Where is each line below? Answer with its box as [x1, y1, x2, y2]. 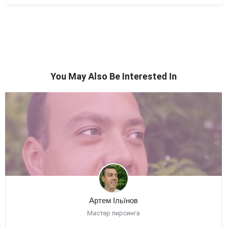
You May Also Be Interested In [50, 71, 177, 82]
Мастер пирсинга [87, 209, 140, 217]
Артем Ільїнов [89, 196, 138, 205]
